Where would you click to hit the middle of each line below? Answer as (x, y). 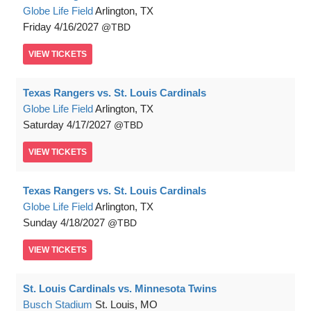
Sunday (40, 222)
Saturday (43, 125)
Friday (37, 27)
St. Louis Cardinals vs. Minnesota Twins (120, 288)
